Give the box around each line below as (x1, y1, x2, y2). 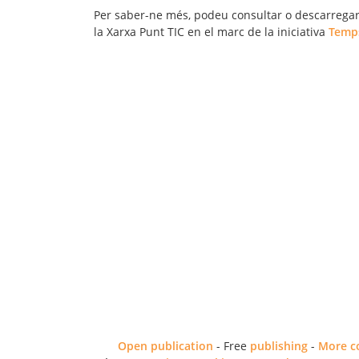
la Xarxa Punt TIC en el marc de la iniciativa (94, 23, 329, 39)
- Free (212, 337, 250, 353)
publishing (249, 337, 308, 353)
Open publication (117, 337, 213, 353)
